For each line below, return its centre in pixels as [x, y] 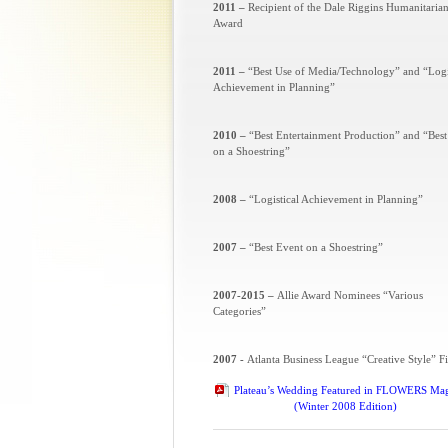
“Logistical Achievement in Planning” [335, 199]
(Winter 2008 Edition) [345, 406]
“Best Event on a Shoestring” [315, 247]
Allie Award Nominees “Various [349, 295]
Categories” [239, 311]
